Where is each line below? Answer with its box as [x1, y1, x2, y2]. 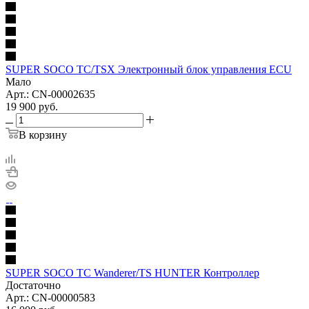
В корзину [19, 128, 67, 141]
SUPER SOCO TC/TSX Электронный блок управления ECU [6, 63, 292, 75]
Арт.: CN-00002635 [6, 88, 95, 100]
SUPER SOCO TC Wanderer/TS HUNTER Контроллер [6, 266, 259, 279]
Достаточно [6, 279, 61, 291]
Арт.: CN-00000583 [6, 291, 95, 303]
